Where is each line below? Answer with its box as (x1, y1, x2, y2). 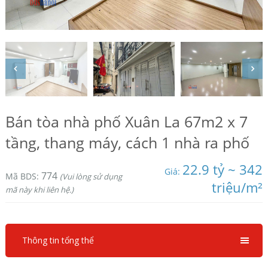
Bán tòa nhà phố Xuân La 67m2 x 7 (5, 111, 248, 132)
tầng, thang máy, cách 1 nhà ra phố (5, 132, 249, 153)
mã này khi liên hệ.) (5, 184, 74, 195)
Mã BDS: (5, 170, 41, 182)
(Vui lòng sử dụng (59, 170, 122, 182)
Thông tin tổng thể (22, 234, 94, 246)
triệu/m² (212, 178, 263, 196)
